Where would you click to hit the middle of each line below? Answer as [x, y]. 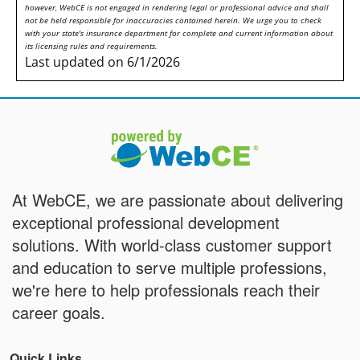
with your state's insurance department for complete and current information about [179, 33]
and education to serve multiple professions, [170, 268]
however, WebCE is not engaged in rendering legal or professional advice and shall [177, 8]
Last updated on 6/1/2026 [102, 62]
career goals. [59, 313]
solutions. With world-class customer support [172, 245]
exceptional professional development [146, 223]
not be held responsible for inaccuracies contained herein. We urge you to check [173, 20]
